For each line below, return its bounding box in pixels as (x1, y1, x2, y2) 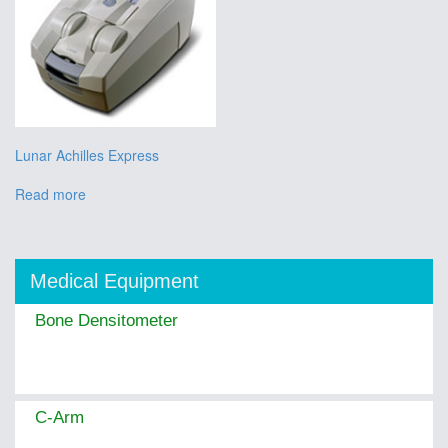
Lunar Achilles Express (15, 144, 159, 165)
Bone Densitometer (35, 311, 178, 331)
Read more (15, 183, 86, 204)
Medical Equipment (30, 270, 199, 293)
